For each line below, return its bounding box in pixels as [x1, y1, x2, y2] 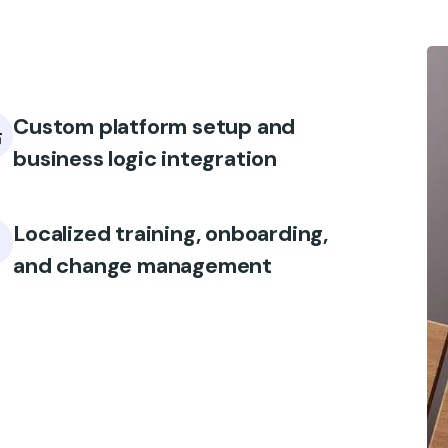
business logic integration [13, 144, 277, 173]
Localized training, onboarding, [13, 219, 328, 248]
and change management [13, 251, 272, 280]
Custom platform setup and [13, 112, 296, 141]
